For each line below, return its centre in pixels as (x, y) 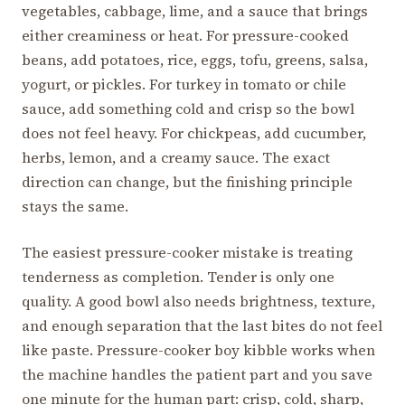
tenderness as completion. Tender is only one (178, 276)
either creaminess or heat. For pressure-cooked (185, 35)
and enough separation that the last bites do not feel (202, 325)
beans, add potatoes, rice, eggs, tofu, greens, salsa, (195, 59)
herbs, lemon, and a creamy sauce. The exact (176, 157)
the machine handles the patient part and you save (197, 374)
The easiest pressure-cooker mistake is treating (187, 252)
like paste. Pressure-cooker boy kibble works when (198, 349)
